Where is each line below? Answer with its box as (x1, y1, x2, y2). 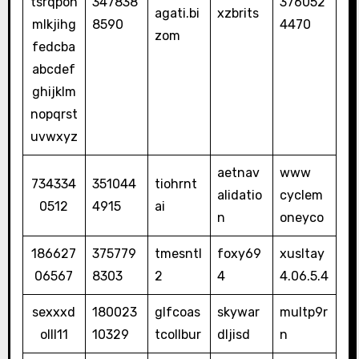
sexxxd (32, 305, 76, 321)
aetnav (216, 165, 260, 181)
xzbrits (216, 6, 259, 22)
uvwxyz (30, 129, 78, 145)
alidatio (216, 188, 262, 204)
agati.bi (154, 6, 200, 22)
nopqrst (30, 107, 78, 123)
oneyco (279, 210, 324, 226)
